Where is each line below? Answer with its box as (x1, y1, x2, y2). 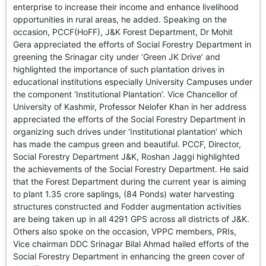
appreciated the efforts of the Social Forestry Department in (13, 114, 246, 125)
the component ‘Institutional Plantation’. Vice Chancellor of (13, 89, 238, 100)
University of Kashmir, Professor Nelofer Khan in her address (13, 102, 247, 112)
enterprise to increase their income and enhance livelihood (13, 2, 239, 12)
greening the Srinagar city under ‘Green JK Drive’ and (13, 52, 221, 62)
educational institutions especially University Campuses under (13, 77, 253, 87)
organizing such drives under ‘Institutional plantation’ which (13, 126, 243, 137)
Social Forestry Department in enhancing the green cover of (13, 251, 245, 262)
